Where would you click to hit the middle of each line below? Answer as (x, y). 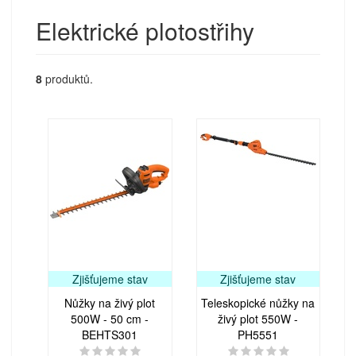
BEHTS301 (110, 334)
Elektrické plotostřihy (145, 30)
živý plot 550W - (258, 318)
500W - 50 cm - (110, 318)
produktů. (68, 78)
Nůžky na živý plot (110, 302)
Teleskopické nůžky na (258, 302)
